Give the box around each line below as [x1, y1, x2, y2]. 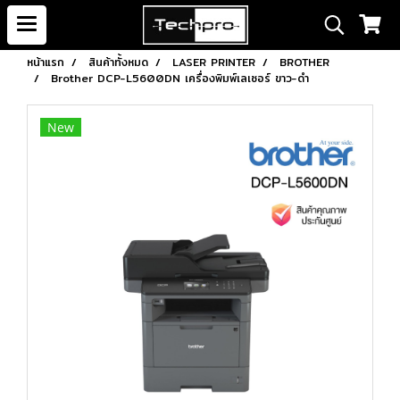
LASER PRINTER [172, 54, 255, 71]
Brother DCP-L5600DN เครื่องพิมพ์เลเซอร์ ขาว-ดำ [51, 70, 309, 87]
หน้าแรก [27, 54, 64, 71]
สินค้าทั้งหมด [88, 54, 148, 71]
